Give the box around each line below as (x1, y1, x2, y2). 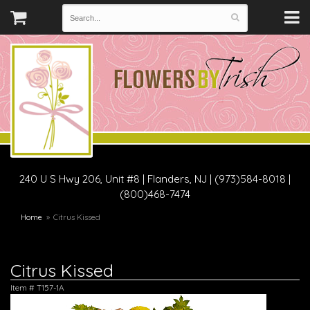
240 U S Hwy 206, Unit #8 (19, 172, 140, 185)
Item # (10, 282, 37, 293)
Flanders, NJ (147, 172, 210, 185)
